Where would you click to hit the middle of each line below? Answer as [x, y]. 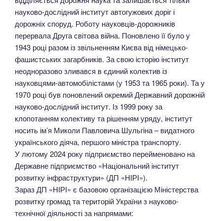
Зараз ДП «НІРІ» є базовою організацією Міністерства [107, 189]
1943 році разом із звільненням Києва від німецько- [101, 47]
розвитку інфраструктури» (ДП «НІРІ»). [81, 177]
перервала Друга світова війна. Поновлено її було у [102, 35]
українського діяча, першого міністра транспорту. [98, 142]
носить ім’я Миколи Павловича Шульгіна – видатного [105, 130]
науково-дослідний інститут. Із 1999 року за [89, 106]
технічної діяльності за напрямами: [74, 213]
